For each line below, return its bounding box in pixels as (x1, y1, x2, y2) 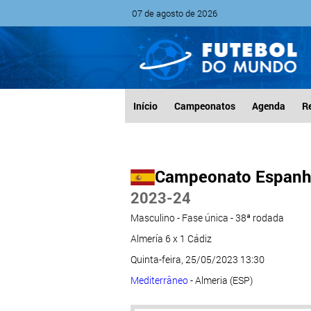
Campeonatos (174, 99, 235, 112)
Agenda (251, 99, 285, 112)
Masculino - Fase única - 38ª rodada (130, 211, 284, 224)
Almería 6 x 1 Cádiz (130, 232, 212, 245)
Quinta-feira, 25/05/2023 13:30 (130, 253, 264, 266)
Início (133, 99, 158, 112)
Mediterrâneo (130, 274, 188, 287)
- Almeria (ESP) (187, 274, 253, 287)
